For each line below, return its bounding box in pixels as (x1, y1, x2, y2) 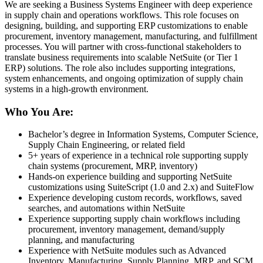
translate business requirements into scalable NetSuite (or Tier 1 (5, 52, 238, 63)
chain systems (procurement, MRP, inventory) (28, 161, 197, 171)
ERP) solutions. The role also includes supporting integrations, (5, 63, 235, 73)
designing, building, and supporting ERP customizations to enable (5, 21, 248, 31)
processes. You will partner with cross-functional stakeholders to (5, 42, 241, 52)
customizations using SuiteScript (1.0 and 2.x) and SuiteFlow (28, 182, 254, 193)
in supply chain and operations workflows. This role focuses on (5, 10, 239, 21)
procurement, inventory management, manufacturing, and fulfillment (5, 31, 257, 42)
